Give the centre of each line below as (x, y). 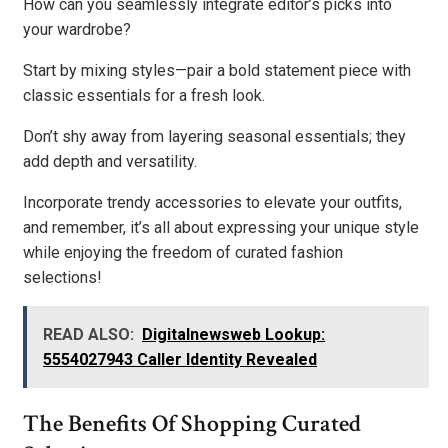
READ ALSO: (88, 335)
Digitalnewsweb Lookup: (233, 335)
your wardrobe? (77, 30)
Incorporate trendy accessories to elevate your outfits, (212, 203)
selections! (62, 278)
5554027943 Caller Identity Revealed (180, 360)
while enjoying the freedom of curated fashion (183, 253)
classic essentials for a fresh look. (144, 96)
